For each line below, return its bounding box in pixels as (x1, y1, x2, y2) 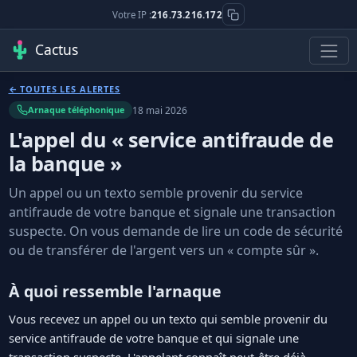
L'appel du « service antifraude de (8, 125, 334, 153)
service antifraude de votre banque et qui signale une (8, 329, 299, 346)
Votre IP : (112, 8, 152, 21)
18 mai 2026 (131, 103, 187, 116)
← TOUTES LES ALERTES (8, 83, 120, 96)
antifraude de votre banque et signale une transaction (8, 203, 335, 222)
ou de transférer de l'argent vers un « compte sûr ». (8, 241, 319, 260)
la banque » (8, 149, 122, 177)
